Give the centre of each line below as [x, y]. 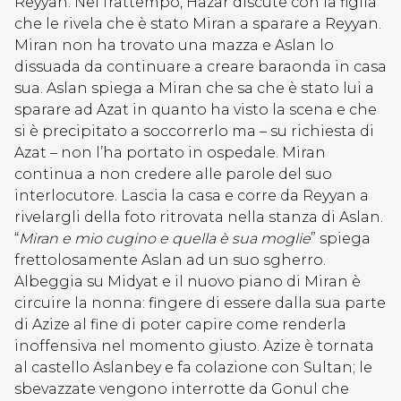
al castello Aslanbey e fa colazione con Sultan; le [193, 367]
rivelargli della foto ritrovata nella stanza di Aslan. [199, 217]
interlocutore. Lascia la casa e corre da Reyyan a [192, 196]
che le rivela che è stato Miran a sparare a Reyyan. [198, 24]
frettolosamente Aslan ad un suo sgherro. [170, 260]
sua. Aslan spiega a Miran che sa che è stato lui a [194, 88]
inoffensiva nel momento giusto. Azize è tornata [194, 346]
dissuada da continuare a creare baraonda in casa [200, 67]
